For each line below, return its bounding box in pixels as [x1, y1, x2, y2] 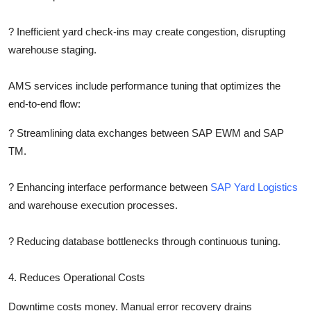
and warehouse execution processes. [8, 199, 178, 211]
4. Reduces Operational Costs [8, 271, 145, 283]
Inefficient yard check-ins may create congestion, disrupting [17, 25, 285, 37]
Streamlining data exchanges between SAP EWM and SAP [17, 126, 284, 139]
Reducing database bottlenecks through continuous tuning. [17, 235, 280, 247]
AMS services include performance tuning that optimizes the [8, 79, 280, 92]
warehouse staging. [8, 43, 96, 56]
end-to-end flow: [8, 97, 81, 110]
